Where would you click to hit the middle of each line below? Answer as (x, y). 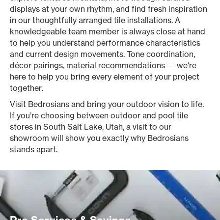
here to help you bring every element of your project (105, 77)
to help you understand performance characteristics (105, 43)
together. (27, 88)
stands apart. (34, 149)
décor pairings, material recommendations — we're (103, 65)
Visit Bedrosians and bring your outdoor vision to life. (107, 104)
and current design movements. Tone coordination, (102, 54)
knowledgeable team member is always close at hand (108, 31)
